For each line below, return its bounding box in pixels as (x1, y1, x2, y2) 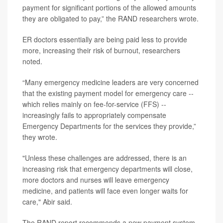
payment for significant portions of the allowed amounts (22, 2, 196, 12)
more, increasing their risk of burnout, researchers (22, 45, 180, 55)
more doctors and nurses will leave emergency (22, 175, 169, 185)
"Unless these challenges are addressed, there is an (22, 153, 187, 163)
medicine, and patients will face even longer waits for (22, 186, 188, 196)
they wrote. (22, 132, 57, 142)
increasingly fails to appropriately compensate (22, 110, 166, 120)
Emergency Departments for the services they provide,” (22, 121, 196, 131)
